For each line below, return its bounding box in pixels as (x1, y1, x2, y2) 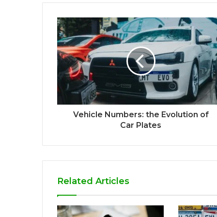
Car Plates (120, 121, 161, 130)
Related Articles (57, 176, 129, 187)
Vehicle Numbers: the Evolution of (73, 110, 209, 120)
